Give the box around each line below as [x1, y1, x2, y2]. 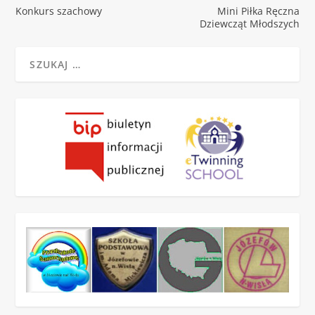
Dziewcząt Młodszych [199, 16, 300, 30]
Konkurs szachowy [15, 4, 103, 18]
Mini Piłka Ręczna [217, 4, 300, 18]
